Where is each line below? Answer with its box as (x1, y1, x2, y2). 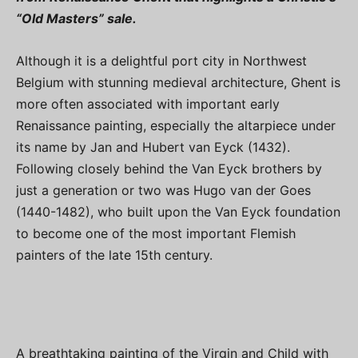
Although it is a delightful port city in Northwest (16, 53, 307, 70)
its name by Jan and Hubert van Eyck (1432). (16, 139, 290, 156)
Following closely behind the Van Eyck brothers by (16, 161, 322, 177)
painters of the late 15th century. (16, 247, 213, 264)
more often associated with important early (16, 96, 280, 113)
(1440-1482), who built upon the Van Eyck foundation (16, 204, 340, 221)
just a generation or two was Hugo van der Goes (16, 182, 311, 199)
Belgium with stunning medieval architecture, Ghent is (16, 74, 340, 91)
